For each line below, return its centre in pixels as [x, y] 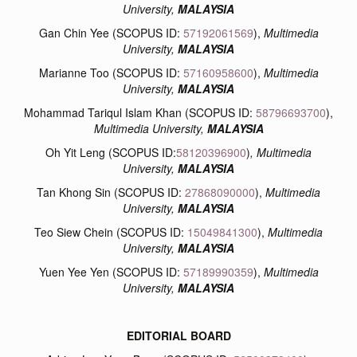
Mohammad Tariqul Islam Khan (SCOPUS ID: [140, 112]
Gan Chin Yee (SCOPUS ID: [111, 32]
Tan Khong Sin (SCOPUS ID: [111, 192]
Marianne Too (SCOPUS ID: [111, 72]
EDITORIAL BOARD [178, 335]
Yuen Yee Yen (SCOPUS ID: [111, 271]
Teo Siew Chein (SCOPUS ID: [111, 231]
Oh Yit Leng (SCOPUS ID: [111, 152]
